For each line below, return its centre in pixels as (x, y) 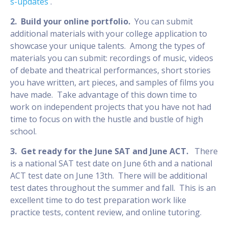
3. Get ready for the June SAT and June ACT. (102, 151)
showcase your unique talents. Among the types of (108, 46)
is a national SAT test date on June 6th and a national (111, 163)
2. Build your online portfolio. (72, 21)
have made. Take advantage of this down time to (104, 94)
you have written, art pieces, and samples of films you (112, 82)
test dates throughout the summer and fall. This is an (113, 188)
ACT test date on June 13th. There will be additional (109, 175)
